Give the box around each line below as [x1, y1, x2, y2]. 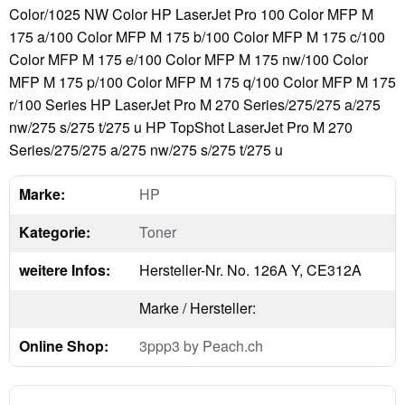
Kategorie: [19, 221, 90, 242]
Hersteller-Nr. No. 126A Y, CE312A [139, 259, 362, 280]
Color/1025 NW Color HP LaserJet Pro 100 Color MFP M [9, 3, 373, 24]
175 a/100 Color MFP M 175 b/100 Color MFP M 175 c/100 [9, 25, 385, 47]
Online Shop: [19, 334, 108, 356]
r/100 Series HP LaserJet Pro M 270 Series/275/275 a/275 [9, 93, 381, 115]
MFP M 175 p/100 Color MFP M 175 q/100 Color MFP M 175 [9, 71, 396, 92]
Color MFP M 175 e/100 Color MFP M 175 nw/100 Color [9, 48, 368, 70]
